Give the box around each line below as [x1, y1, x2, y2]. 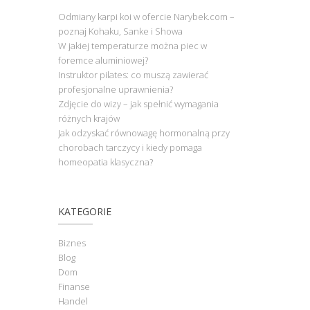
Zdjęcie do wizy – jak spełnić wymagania [57, 98, 219, 110]
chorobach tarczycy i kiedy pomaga [57, 141, 202, 154]
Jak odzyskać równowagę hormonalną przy [57, 127, 230, 139]
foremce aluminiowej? [57, 54, 148, 66]
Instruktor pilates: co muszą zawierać [57, 69, 208, 81]
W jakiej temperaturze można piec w [57, 39, 207, 52]
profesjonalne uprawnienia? [57, 83, 173, 95]
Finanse [57, 280, 90, 293]
